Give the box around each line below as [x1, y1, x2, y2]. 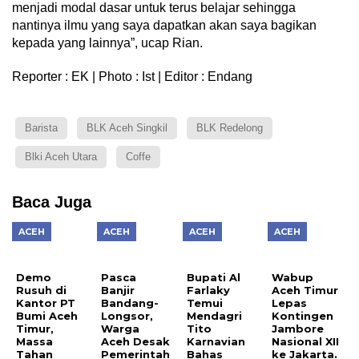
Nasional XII [272, 335, 340, 349]
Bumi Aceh [16, 309, 78, 323]
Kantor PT [16, 296, 75, 310]
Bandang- [101, 296, 159, 310]
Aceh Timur [272, 284, 339, 297]
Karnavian [186, 335, 245, 349]
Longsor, [101, 309, 154, 323]
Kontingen [272, 309, 334, 323]
